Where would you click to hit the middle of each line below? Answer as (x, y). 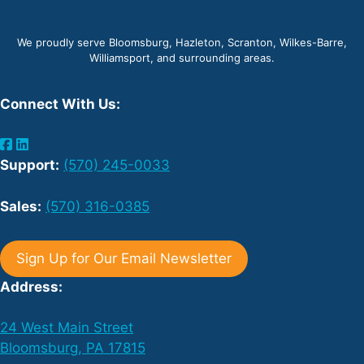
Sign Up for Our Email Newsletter (124, 258)
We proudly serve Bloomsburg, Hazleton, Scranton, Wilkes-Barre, (182, 42)
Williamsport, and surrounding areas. (182, 57)
